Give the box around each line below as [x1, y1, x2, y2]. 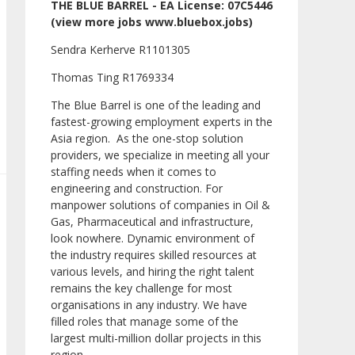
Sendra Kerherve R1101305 [51, 42, 193, 58]
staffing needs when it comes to [51, 164, 216, 180]
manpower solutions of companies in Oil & [51, 197, 270, 213]
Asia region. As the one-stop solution [51, 131, 243, 147]
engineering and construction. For [51, 181, 223, 197]
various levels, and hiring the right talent [51, 264, 254, 280]
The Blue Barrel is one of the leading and [51, 97, 261, 113]
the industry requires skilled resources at [51, 247, 257, 263]
